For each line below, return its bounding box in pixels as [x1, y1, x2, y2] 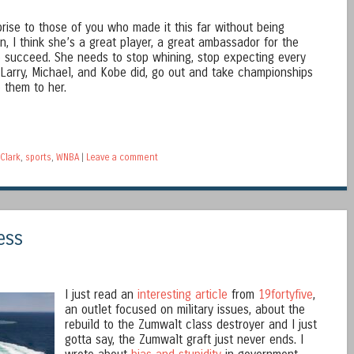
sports [25, 151, 51, 163]
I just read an [64, 287, 137, 302]
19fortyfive [258, 287, 313, 302]
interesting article [137, 287, 228, 302]
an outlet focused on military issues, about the [64, 302, 305, 317]
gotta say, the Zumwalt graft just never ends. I [64, 332, 303, 347]
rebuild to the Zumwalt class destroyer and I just [64, 317, 317, 332]
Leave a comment [86, 151, 158, 163]
